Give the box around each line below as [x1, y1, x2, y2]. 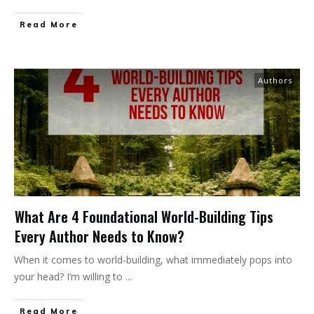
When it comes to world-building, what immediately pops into [14, 252, 292, 266]
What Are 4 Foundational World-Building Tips [15, 205, 273, 227]
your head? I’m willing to [14, 269, 125, 283]
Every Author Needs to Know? [15, 225, 184, 247]
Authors [258, 74, 292, 86]
